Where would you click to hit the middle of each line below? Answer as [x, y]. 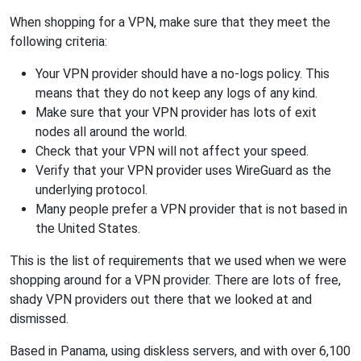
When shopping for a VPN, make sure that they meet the [170, 22]
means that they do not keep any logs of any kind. [176, 93]
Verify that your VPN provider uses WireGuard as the [183, 170]
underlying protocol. [91, 189]
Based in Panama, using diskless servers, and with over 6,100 [180, 351]
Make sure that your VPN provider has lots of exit [176, 112]
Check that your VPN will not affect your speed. [172, 151]
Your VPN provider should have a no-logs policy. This [183, 73]
